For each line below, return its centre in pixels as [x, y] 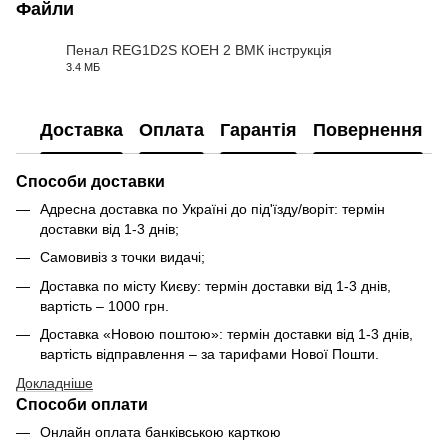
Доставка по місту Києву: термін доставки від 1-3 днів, [215, 285]
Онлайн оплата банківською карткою [160, 431]
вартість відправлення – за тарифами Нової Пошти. [211, 354]
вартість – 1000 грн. [106, 305]
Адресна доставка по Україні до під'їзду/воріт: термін [212, 209]
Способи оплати [82, 403]
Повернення [368, 129]
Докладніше [54, 382]
